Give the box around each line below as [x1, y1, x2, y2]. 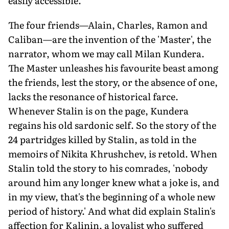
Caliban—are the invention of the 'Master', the [8, 32, 211, 46]
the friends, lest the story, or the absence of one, [8, 75, 218, 89]
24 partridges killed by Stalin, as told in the [8, 132, 196, 146]
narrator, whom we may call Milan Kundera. [8, 46, 204, 60]
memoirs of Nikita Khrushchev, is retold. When [8, 146, 217, 161]
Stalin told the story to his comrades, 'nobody [8, 161, 208, 175]
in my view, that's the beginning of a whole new [8, 189, 215, 203]
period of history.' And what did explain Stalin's [8, 203, 215, 218]
